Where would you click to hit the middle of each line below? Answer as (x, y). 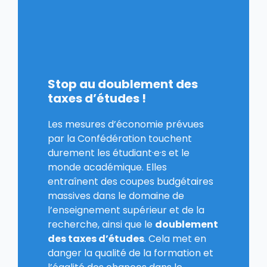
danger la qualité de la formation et (131, 253)
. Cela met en (175, 238)
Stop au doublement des (123, 84)
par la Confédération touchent (120, 138)
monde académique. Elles (107, 167)
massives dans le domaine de (116, 195)
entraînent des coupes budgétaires (131, 181)
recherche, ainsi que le (101, 224)
